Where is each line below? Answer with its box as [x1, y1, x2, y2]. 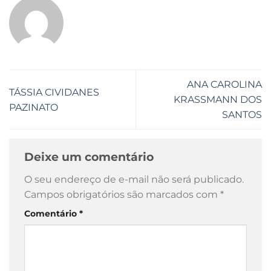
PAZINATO [9, 101, 58, 113]
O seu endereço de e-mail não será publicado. [24, 173, 244, 185]
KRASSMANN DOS [174, 94, 262, 105]
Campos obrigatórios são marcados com [24, 188, 220, 200]
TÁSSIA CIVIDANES [9, 86, 99, 98]
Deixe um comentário [24, 149, 157, 165]
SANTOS [222, 109, 262, 120]
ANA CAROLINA [187, 79, 262, 90]
